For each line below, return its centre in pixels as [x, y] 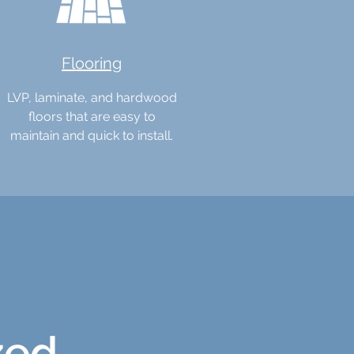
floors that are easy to [92, 117]
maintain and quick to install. [92, 136]
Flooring [92, 63]
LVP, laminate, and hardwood [92, 98]
